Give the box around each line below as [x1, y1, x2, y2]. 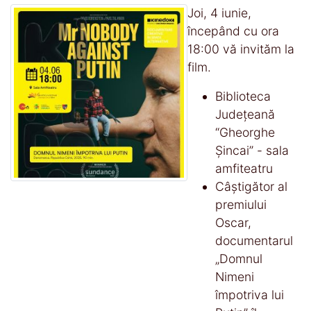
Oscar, [215, 215, 251, 230]
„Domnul [215, 251, 262, 266]
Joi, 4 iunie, [187, 5, 251, 20]
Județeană [215, 106, 275, 121]
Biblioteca [215, 88, 271, 103]
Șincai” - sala [215, 142, 289, 158]
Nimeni [215, 269, 254, 284]
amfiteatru [215, 160, 273, 176]
